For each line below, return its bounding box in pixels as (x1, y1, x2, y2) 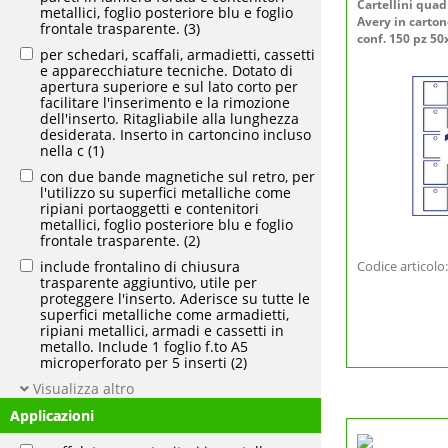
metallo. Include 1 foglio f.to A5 (40, 337, 248, 356)
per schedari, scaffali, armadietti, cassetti (40, 45, 315, 64)
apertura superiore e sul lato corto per (40, 77, 298, 96)
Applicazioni (10, 406, 94, 425)
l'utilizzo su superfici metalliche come (40, 183, 291, 202)
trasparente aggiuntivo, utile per (40, 273, 257, 292)
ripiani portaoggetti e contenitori (40, 199, 259, 218)
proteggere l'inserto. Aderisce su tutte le (40, 289, 310, 308)
